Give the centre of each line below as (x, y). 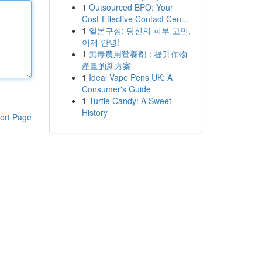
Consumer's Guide (116, 89)
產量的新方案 (106, 65)
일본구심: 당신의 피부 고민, (139, 30)
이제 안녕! (100, 42)
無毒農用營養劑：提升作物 (138, 54)
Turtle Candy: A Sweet (130, 101)
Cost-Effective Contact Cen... (135, 19)
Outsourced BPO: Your (131, 7)
